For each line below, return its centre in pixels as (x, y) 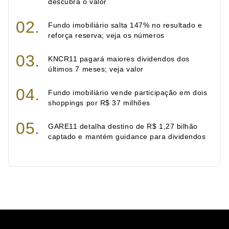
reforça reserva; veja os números (106, 35)
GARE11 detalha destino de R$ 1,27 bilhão (123, 126)
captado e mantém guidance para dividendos (127, 136)
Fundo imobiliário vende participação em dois (128, 92)
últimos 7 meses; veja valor (96, 69)
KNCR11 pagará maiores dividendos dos (119, 59)
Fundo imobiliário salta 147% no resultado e (125, 25)
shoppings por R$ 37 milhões (99, 102)
